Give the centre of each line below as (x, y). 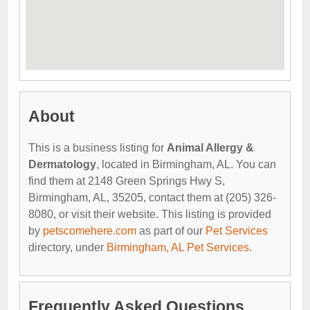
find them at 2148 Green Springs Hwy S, (127, 181)
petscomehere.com (90, 230)
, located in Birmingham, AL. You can (186, 164)
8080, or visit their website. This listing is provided (150, 214)
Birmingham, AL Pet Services (178, 247)
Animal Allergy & (210, 147)
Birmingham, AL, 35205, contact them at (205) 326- (152, 197)
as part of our (171, 230)
